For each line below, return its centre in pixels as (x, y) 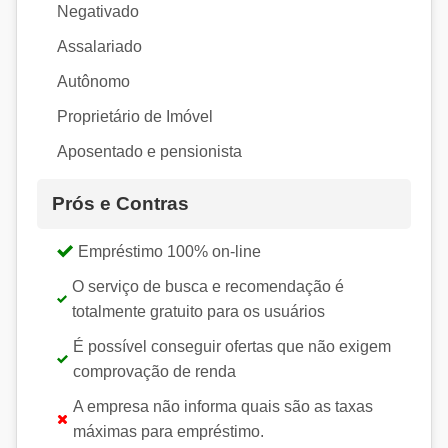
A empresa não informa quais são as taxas (222, 406)
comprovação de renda (155, 371)
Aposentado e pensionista (149, 151)
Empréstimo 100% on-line (169, 251)
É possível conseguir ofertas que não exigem (232, 346)
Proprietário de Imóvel (135, 116)
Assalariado (99, 46)
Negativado (98, 11)
